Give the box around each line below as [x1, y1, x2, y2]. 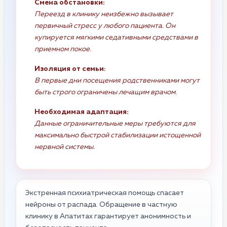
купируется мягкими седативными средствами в [34, 33, 198, 41]
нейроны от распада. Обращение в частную [25, 201, 177, 208]
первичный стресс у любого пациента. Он [34, 22, 175, 29]
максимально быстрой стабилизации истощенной [34, 131, 201, 139]
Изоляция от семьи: [34, 65, 106, 72]
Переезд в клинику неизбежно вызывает [34, 10, 173, 18]
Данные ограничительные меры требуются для [34, 120, 196, 127]
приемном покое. [34, 45, 91, 53]
